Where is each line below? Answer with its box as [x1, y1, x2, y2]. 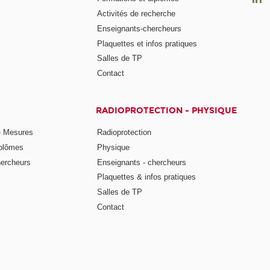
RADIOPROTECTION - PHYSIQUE [96, 105, 237, 116]
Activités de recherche [97, 8, 176, 18]
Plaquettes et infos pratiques [97, 39, 198, 48]
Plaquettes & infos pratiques [97, 172, 196, 182]
